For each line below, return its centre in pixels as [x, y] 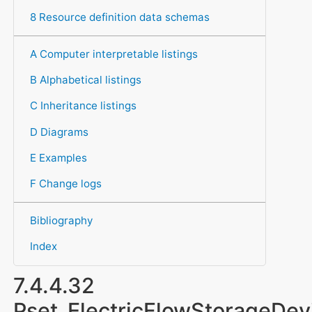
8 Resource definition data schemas [119, 17]
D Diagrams [59, 132]
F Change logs [65, 183]
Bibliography [61, 221]
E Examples [58, 157]
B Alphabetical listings [85, 80]
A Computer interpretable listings [114, 54]
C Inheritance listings [83, 106]
